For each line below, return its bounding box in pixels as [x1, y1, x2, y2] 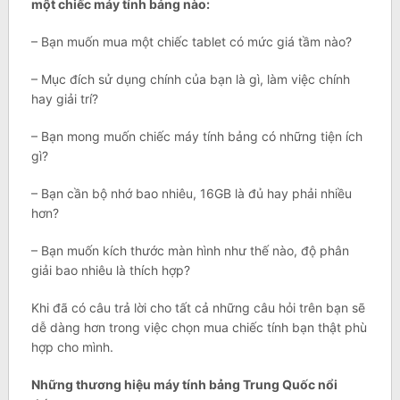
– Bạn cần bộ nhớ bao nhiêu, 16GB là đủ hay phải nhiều [30, 186, 352, 202]
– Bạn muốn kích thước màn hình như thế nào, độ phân [30, 243, 349, 259]
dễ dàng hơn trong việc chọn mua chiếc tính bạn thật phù [30, 320, 367, 336]
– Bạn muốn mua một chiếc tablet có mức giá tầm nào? [30, 34, 352, 50]
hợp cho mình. [30, 339, 113, 355]
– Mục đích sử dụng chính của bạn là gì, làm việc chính [30, 71, 350, 87]
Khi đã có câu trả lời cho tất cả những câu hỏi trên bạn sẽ [30, 300, 365, 316]
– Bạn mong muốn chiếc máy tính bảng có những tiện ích [30, 129, 362, 145]
